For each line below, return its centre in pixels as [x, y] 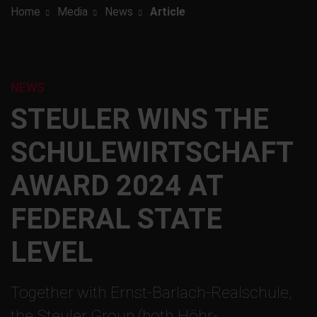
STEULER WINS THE [140, 119]
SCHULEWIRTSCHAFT [152, 152]
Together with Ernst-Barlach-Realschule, [151, 293]
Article [168, 11]
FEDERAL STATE [116, 219]
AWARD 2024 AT [117, 185]
